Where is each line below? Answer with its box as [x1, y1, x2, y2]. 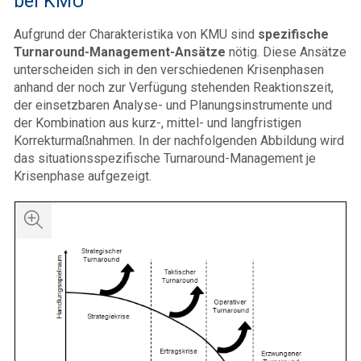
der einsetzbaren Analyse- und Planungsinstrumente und [14, 97, 332, 113]
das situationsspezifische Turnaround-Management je [14, 150, 316, 166]
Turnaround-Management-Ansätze [14, 44, 226, 60]
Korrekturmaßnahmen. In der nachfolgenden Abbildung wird [14, 132, 344, 148]
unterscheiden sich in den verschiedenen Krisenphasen [14, 61, 324, 77]
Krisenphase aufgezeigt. [14, 168, 151, 184]
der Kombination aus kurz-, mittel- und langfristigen [14, 114, 301, 131]
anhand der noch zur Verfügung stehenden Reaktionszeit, [14, 79, 334, 95]
